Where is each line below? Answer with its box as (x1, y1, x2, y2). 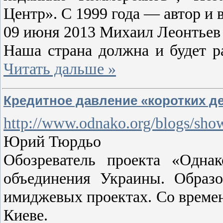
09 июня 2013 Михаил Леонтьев (3, 22, 221, 41)
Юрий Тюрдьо (3, 132, 101, 151)
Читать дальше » (3, 59, 116, 78)
